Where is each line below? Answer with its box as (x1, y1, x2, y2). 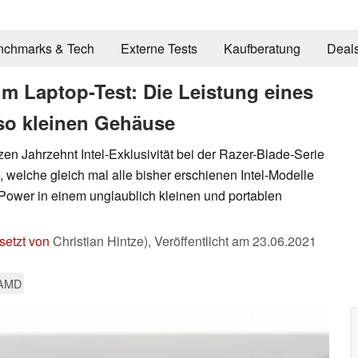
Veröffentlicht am (154, 231, 253, 250)
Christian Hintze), (50, 231, 154, 250)
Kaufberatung (223, 39, 300, 58)
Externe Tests (120, 39, 197, 58)
